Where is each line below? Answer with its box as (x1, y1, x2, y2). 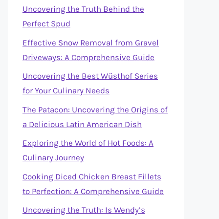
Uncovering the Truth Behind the (22, 4, 144, 14)
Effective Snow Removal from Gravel (22, 37, 159, 47)
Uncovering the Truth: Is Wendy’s (22, 205, 145, 215)
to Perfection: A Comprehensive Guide (22, 186, 164, 196)
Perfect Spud (22, 19, 70, 28)
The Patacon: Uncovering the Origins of (22, 104, 168, 114)
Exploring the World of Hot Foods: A (22, 138, 153, 148)
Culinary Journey (22, 153, 84, 162)
